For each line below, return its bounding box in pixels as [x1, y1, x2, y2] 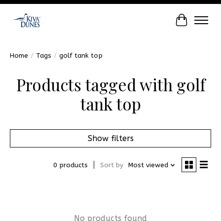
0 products [53, 161, 88, 169]
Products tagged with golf [16, 73, 205, 95]
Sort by [100, 161, 123, 169]
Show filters [87, 133, 134, 143]
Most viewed [128, 161, 168, 169]
